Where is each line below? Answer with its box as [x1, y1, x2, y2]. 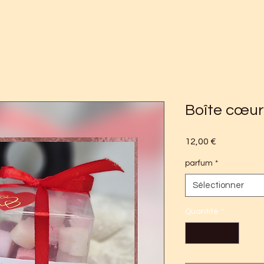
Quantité [185, 207, 219, 216]
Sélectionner [193, 181, 244, 190]
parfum [185, 159, 213, 167]
